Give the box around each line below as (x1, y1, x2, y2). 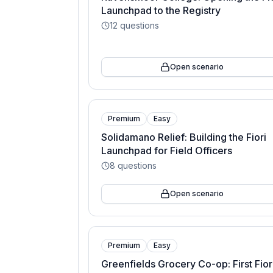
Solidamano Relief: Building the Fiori (101, 131, 266, 143)
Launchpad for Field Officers (101, 144, 232, 157)
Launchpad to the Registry (101, 4, 221, 16)
